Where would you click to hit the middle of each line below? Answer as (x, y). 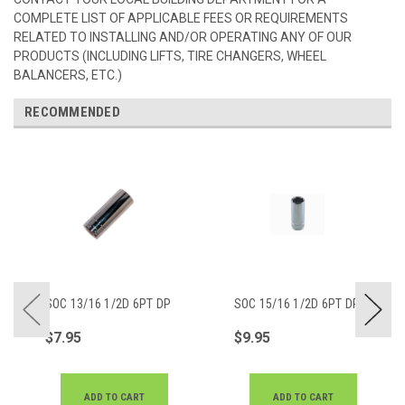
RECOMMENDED (72, 112)
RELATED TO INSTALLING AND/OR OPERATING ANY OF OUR (183, 37)
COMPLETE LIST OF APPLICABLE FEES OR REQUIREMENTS (181, 18)
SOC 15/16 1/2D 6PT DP (297, 303)
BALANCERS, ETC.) (68, 75)
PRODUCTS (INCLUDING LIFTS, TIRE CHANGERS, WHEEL (170, 56)
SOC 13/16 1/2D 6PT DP (108, 303)
